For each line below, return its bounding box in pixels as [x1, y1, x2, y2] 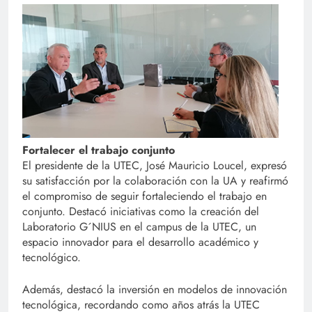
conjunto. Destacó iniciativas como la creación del [22, 203, 259, 220]
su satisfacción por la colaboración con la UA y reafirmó [22, 173, 288, 189]
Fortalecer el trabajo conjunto [22, 142, 175, 159]
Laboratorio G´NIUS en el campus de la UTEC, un [22, 219, 256, 235]
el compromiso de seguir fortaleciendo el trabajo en [22, 188, 267, 205]
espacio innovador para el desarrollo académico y [22, 234, 258, 251]
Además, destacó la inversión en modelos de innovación [22, 281, 287, 298]
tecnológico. [22, 249, 81, 266]
